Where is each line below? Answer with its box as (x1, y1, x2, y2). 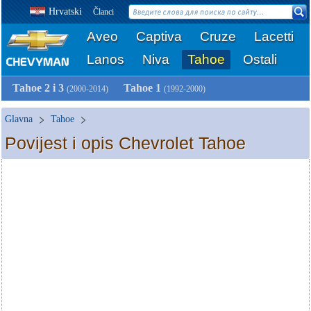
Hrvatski (49, 6, 82, 17)
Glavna (5, 114, 33, 124)
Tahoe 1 (124, 82, 164, 94)
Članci (93, 7, 114, 17)
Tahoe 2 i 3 (12, 82, 67, 94)
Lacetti (254, 29, 294, 44)
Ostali (243, 52, 277, 67)
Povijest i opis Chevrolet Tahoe (5, 133, 246, 153)
